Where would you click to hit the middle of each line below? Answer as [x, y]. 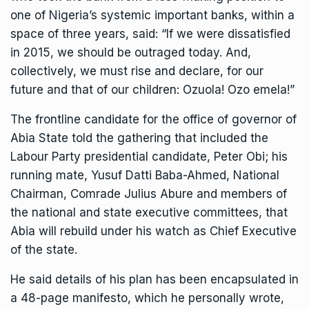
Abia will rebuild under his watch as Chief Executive [153, 231]
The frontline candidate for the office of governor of [153, 120]
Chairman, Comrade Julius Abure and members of [149, 194]
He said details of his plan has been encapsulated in [154, 280]
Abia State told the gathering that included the [139, 138]
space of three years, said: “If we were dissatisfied [150, 34]
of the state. [44, 250]
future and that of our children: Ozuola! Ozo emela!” [152, 90]
